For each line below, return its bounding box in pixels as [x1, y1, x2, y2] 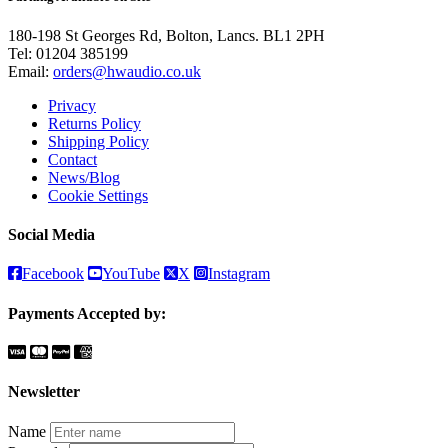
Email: [8, 62, 53, 80]
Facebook [22, 265, 84, 283]
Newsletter [8, 383, 80, 401]
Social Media [8, 226, 95, 244]
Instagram [208, 265, 270, 283]
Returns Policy [48, 114, 141, 132]
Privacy [48, 96, 96, 114]
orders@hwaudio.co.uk [53, 62, 201, 80]
